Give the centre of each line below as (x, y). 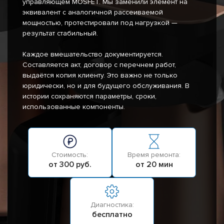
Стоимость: (70, 155)
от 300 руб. (70, 165)
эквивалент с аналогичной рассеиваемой (93, 12)
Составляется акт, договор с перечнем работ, (99, 65)
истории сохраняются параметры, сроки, (89, 96)
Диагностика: (112, 205)
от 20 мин (154, 165)
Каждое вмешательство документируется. (93, 54)
